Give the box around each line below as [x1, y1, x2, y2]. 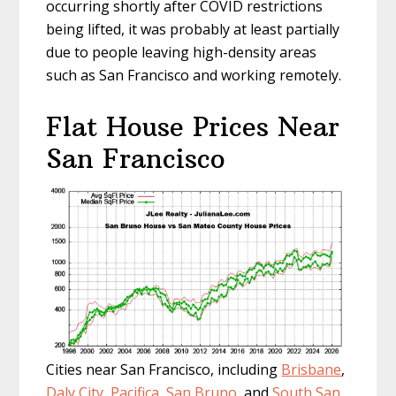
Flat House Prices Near [46, 110, 340, 144]
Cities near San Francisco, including [46, 360, 282, 380]
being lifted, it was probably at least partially [46, 19, 340, 40]
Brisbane [281, 360, 342, 380]
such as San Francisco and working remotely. [46, 65, 342, 86]
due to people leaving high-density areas [46, 42, 317, 63]
